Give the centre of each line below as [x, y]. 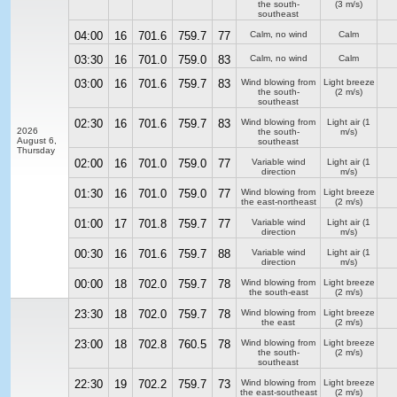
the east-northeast [278, 202]
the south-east [278, 292]
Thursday [36, 150]
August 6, [37, 140]
